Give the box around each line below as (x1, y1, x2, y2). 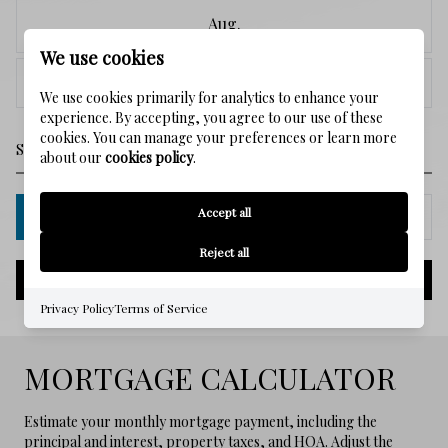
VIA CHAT (324, 206, 388, 226)
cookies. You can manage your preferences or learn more (40, 128, 397, 147)
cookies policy (105, 148, 193, 167)
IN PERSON (107, 206, 184, 226)
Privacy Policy (40, 300, 114, 316)
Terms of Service (114, 300, 208, 316)
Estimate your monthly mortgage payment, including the (24, 411, 377, 431)
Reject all (199, 244, 249, 260)
